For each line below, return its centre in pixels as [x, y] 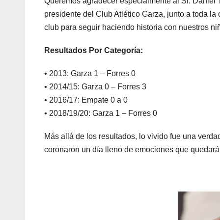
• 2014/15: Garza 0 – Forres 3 [95, 87]
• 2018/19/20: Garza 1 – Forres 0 [101, 113]
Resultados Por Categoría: [94, 51]
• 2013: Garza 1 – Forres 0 [90, 74]
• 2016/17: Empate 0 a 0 [86, 100]
